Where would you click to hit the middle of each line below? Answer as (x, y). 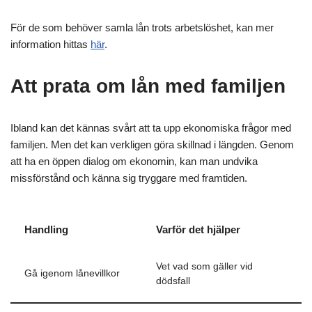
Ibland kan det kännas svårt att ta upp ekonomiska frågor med (151, 128)
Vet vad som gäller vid (204, 266)
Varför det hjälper (198, 229)
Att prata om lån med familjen (148, 86)
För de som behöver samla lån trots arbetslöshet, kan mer (142, 28)
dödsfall (173, 281)
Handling (46, 229)
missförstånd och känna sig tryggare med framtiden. (129, 178)
